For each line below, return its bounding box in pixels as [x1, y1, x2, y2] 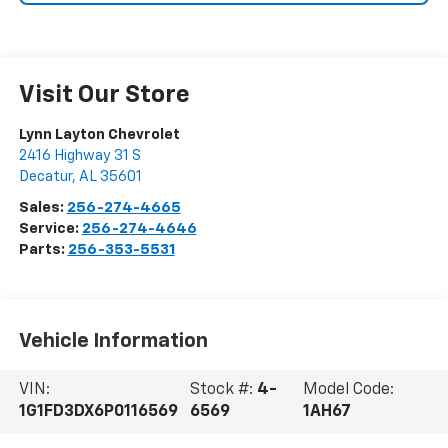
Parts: [18, 242, 68, 258]
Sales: [18, 200, 67, 216]
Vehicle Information [18, 330, 208, 351]
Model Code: [303, 382, 395, 399]
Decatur [18, 169, 72, 185]
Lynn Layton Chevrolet [18, 127, 180, 143]
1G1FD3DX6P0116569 [18, 404, 178, 421]
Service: [18, 221, 82, 237]
